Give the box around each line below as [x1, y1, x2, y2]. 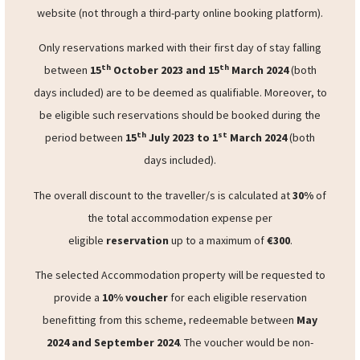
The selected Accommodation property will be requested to [35, 337, 325, 352]
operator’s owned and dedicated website [51, 7, 276, 22]
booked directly [48, 52, 134, 67]
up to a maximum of [168, 302, 267, 317]
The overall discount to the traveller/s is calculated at [34, 257, 292, 272]
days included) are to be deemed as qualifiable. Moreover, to [33, 154, 327, 170]
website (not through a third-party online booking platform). [37, 75, 323, 90]
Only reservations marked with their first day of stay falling [39, 109, 321, 125]
